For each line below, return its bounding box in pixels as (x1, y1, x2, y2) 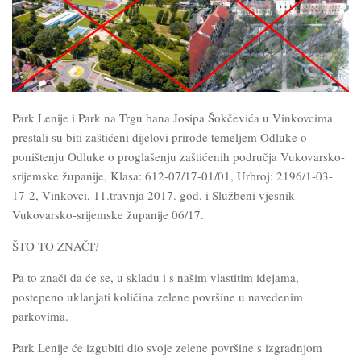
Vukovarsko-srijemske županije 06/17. (12, 206, 204, 223)
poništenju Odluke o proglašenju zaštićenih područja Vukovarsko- (12, 148, 345, 165)
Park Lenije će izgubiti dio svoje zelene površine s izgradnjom (12, 339, 322, 356)
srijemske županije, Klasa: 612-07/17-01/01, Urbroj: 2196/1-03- (12, 168, 333, 185)
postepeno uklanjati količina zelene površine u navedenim (12, 288, 303, 305)
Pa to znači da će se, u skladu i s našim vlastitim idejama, (12, 269, 299, 286)
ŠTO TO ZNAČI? (12, 238, 99, 255)
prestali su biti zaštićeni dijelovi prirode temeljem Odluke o (12, 129, 307, 146)
